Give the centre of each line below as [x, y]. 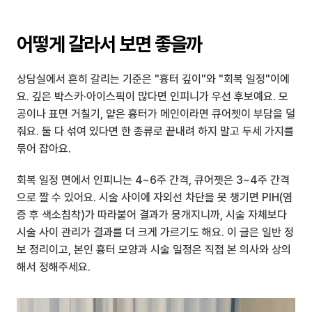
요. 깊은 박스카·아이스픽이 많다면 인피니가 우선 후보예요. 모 [153, 96]
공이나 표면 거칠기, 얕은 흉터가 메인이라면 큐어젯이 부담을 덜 [156, 114]
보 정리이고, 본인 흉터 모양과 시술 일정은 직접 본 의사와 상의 [154, 250]
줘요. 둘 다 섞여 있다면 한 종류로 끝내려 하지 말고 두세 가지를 [155, 131]
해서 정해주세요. [54, 267]
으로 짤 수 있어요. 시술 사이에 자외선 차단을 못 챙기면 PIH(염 [155, 197]
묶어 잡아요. [44, 149]
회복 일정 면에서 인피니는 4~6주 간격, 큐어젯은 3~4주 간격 [153, 180]
